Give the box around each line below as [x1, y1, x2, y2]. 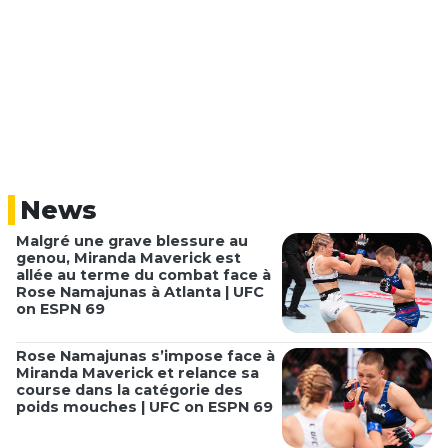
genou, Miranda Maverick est [16, 249, 241, 268]
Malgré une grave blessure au [16, 232, 248, 251]
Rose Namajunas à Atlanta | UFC [16, 283, 264, 302]
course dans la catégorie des [16, 380, 243, 399]
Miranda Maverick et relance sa [16, 363, 259, 382]
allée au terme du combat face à [16, 266, 271, 285]
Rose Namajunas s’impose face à [16, 346, 275, 365]
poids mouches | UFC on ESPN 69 [16, 397, 273, 416]
